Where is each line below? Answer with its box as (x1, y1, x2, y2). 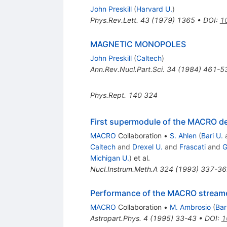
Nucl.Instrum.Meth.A (90, 165, 158, 174)
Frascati (179, 142, 206, 152)
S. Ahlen (169, 131, 197, 140)
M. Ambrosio (169, 203, 211, 212)
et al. (131, 154, 150, 163)
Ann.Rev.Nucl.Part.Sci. (90, 65, 165, 74)
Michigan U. (90, 154, 129, 163)
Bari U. (201, 131, 223, 140)
